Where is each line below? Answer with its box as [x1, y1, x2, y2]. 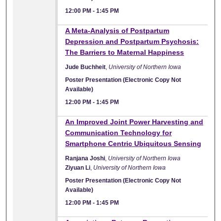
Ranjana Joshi [65, 154, 106, 162]
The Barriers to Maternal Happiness [65, 48, 184, 56]
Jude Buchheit [65, 63, 106, 71]
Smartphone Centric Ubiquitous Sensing [65, 139, 202, 147]
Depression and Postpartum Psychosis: [65, 37, 199, 45]
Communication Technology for [65, 128, 172, 137]
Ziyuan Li [65, 164, 91, 171]
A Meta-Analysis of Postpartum [65, 26, 170, 35]
